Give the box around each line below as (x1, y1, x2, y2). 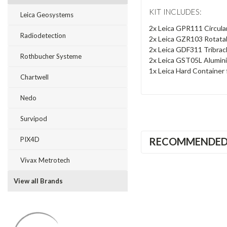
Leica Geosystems (20, 11, 73, 19)
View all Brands (14, 177, 63, 185)
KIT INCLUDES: (148, 7, 202, 16)
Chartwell (20, 73, 49, 81)
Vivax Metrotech (20, 156, 70, 164)
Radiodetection (20, 31, 66, 40)
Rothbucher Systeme (20, 52, 82, 60)
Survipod (20, 115, 47, 123)
